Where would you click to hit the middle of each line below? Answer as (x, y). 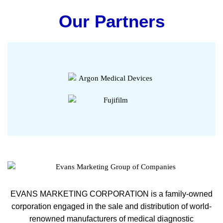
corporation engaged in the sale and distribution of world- (111, 206)
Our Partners (111, 21)
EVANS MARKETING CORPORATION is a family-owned (111, 194)
